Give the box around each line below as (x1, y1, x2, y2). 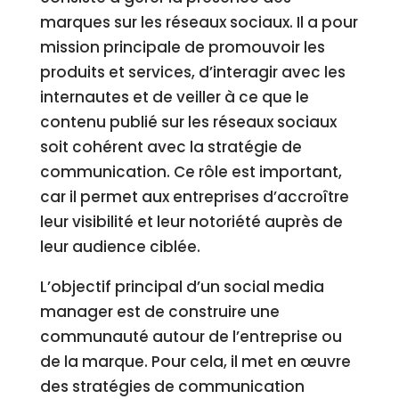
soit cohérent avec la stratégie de (39, 136, 302, 158)
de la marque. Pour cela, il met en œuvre (39, 351, 351, 372)
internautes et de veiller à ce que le (39, 86, 309, 108)
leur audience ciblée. (39, 236, 200, 257)
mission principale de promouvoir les (39, 37, 325, 58)
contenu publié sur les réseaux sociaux (39, 111, 337, 133)
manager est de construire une (39, 301, 280, 322)
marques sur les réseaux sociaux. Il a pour (39, 12, 358, 33)
